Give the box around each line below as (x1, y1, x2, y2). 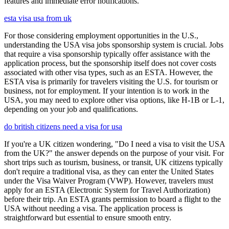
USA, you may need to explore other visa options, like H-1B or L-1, (4, 95, 224, 104)
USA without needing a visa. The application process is (4, 203, 182, 213)
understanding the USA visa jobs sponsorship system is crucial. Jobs (4, 40, 223, 49)
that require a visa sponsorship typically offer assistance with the (4, 49, 210, 58)
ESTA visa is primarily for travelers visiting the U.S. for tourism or (4, 77, 218, 86)
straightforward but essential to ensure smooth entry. (4, 213, 171, 222)
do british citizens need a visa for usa (4, 122, 122, 131)
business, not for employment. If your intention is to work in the (4, 86, 209, 95)
